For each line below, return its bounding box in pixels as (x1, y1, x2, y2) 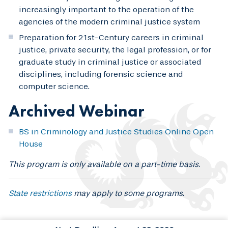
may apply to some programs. (72, 188, 184, 198)
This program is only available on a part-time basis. (9, 159, 200, 169)
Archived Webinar (9, 100, 145, 122)
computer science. (19, 81, 90, 91)
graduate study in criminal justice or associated (19, 56, 201, 67)
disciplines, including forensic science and (19, 69, 183, 79)
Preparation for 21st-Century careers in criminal (19, 32, 204, 42)
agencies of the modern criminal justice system (19, 16, 200, 26)
